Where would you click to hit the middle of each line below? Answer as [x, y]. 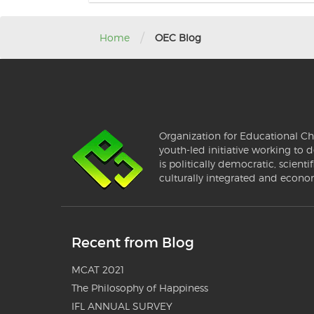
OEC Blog [178, 37]
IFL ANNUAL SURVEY [122, 306]
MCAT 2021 [98, 269]
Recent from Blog [133, 243]
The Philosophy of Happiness [140, 288]
